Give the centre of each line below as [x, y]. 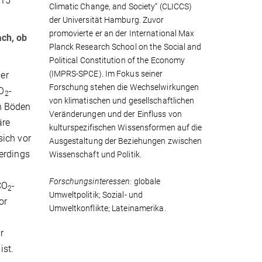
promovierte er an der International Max [122, 34]
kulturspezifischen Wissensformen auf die [125, 128]
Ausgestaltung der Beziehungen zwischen [125, 141]
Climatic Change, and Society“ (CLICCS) [120, 7]
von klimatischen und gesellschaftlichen [122, 101]
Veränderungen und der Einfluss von [115, 114]
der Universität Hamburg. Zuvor [106, 20]
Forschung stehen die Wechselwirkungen [124, 87]
